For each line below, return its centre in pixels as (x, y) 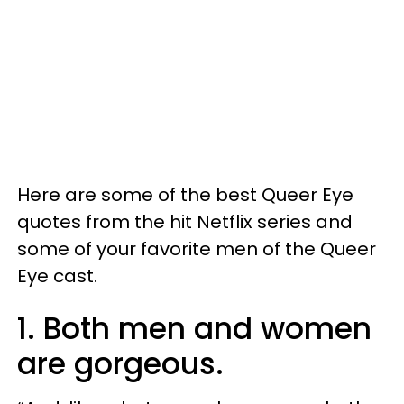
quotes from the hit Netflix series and (185, 222)
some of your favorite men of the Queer (197, 249)
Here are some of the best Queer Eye (185, 195)
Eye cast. (57, 276)
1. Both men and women (194, 329)
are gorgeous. (120, 364)
